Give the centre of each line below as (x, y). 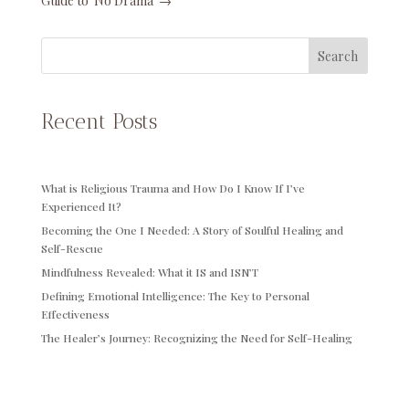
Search (338, 56)
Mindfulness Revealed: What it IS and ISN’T (149, 273)
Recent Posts (99, 122)
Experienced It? (81, 207)
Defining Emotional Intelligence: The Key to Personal (175, 296)
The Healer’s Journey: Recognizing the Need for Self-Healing (196, 338)
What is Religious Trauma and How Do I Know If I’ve (173, 189)
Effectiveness (75, 315)
